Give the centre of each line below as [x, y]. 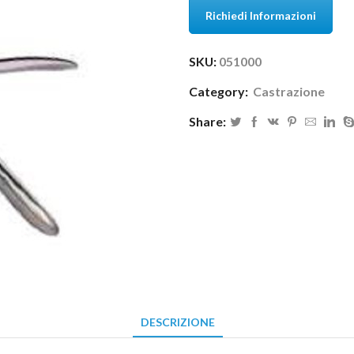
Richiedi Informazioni [261, 15]
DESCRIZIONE [177, 322]
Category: [220, 92]
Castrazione [289, 92]
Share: [207, 122]
